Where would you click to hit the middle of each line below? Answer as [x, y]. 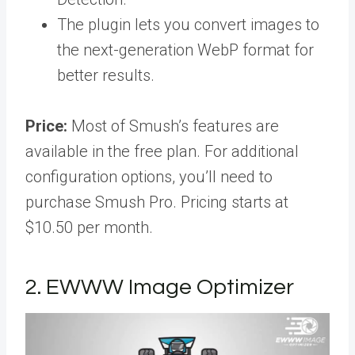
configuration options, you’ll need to [149, 176]
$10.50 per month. [89, 227]
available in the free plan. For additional [162, 151]
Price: [46, 126]
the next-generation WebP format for [185, 50]
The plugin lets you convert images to [188, 24]
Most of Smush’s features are [173, 126]
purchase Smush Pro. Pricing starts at [157, 202]
